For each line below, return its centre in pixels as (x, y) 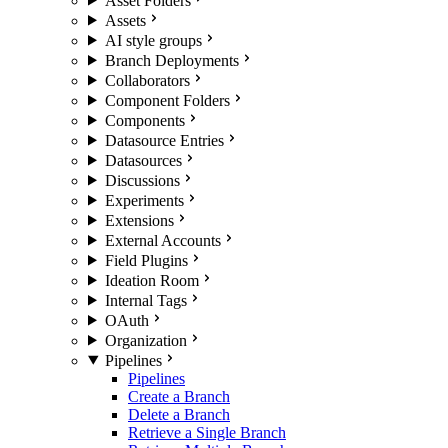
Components (144, 120)
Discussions (142, 180)
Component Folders (167, 100)
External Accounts (162, 240)
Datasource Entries (164, 140)
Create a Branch (179, 396)
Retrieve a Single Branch (207, 432)
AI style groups (153, 40)
